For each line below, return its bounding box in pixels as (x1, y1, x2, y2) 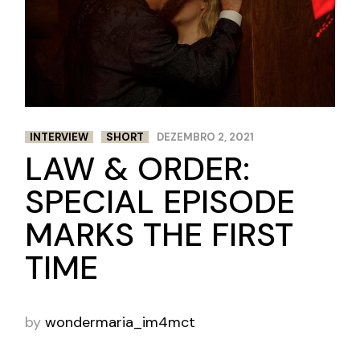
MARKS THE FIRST (25, 212, 294, 256)
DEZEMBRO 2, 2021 (157, 129, 255, 144)
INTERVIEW (30, 129, 89, 144)
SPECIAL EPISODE (25, 179, 296, 223)
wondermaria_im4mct (45, 313, 196, 333)
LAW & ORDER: (25, 146, 251, 190)
